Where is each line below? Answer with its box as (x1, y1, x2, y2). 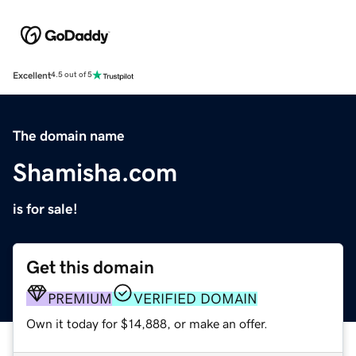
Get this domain (26, 257, 154, 277)
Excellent (13, 70, 51, 80)
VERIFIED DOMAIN (133, 291, 257, 306)
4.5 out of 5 (51, 71, 92, 79)
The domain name (13, 128, 125, 143)
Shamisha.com (13, 159, 177, 185)
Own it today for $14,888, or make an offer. (26, 316, 268, 330)
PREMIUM (48, 291, 112, 306)
